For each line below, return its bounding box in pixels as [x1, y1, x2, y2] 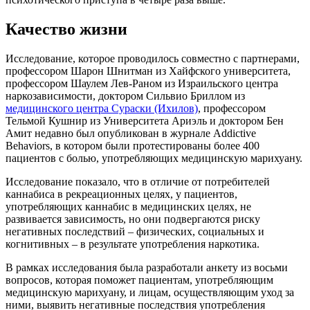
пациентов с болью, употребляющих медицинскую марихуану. [6, 152, 302, 164]
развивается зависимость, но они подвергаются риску [6, 212, 260, 225]
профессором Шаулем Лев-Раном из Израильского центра [6, 77, 278, 89]
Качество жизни [6, 19, 127, 38]
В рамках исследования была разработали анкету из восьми [6, 261, 288, 273]
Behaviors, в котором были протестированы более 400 [6, 139, 259, 152]
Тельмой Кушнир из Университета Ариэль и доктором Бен [6, 114, 284, 127]
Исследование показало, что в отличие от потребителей [6, 175, 270, 188]
